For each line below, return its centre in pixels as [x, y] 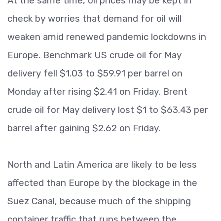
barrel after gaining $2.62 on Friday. [84, 128]
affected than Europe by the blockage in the [102, 183]
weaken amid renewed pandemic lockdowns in [107, 37]
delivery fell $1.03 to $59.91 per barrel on [95, 73]
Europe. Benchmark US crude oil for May [94, 55]
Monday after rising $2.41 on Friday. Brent [97, 92]
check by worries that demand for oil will [94, 18]
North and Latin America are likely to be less [102, 165]
